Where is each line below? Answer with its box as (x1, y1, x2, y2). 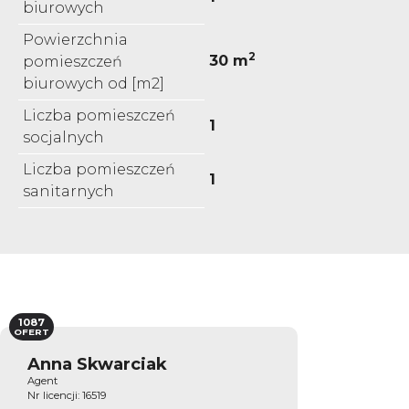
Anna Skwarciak (27, 352, 167, 374)
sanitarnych (23, 182, 114, 200)
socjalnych (23, 128, 104, 146)
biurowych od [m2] (23, 74, 164, 92)
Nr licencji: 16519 (27, 388, 106, 402)
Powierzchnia (23, 30, 128, 48)
